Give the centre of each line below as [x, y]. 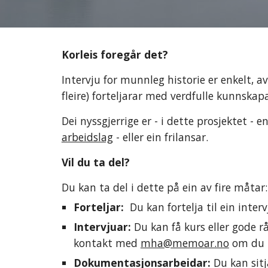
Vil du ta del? [97, 162]
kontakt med [107, 243]
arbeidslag [87, 137]
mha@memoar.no [185, 243]
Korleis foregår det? [115, 54]
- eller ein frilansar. [162, 137]
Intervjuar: [103, 227]
